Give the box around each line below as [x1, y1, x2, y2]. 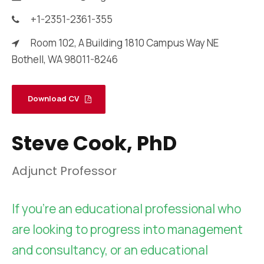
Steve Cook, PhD [12, 129, 177, 158]
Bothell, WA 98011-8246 [12, 52, 118, 66]
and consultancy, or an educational [12, 242, 208, 259]
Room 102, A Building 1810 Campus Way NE [31, 36, 219, 49]
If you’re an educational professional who [12, 200, 241, 217]
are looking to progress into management [12, 221, 243, 238]
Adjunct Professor [12, 163, 117, 180]
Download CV [28, 93, 79, 104]
